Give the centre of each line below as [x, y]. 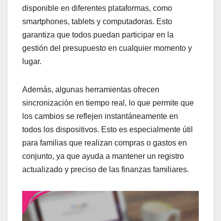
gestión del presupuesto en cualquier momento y [107, 48]
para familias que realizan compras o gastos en [105, 143]
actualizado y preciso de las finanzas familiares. [106, 169]
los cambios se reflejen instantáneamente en [100, 116]
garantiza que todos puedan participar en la [98, 35]
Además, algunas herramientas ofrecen [91, 89]
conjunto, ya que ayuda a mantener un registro [103, 156]
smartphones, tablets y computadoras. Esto [97, 21]
